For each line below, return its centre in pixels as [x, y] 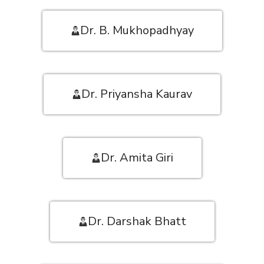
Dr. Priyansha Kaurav [137, 94]
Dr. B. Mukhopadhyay [137, 31]
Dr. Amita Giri [137, 158]
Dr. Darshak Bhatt [137, 222]
